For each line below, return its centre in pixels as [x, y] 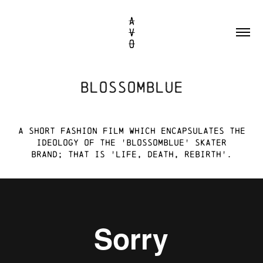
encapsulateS [192, 130]
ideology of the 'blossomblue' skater [131, 142]
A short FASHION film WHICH [89, 130]
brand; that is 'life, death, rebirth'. [131, 154]
